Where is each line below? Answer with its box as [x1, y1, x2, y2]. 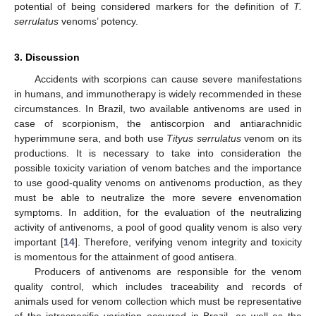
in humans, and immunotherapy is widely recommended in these [14, 88, 302, 100]
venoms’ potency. [59, 16, 138, 28]
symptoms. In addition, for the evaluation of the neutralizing [14, 207, 302, 219]
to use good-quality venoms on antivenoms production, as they [14, 177, 302, 189]
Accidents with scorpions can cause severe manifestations [34, 73, 302, 85]
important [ [14, 236, 63, 248]
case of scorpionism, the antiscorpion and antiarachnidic [14, 118, 302, 130]
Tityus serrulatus [166, 133, 241, 145]
